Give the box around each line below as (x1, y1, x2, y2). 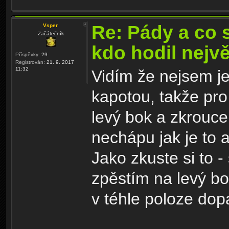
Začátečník (38, 31, 64, 37)
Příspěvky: (15, 52, 40, 58)
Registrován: (15, 59, 45, 65)
